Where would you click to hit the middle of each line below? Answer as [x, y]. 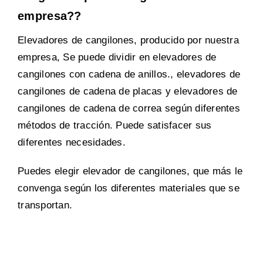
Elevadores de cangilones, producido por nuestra [128, 41]
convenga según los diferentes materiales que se [129, 188]
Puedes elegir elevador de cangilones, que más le [130, 171]
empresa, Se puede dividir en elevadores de [117, 58]
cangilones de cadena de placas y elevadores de [128, 92]
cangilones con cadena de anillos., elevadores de [129, 75]
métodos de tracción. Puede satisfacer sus [115, 126]
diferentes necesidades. [72, 143]
